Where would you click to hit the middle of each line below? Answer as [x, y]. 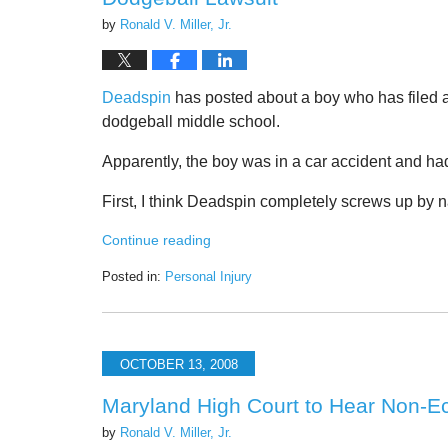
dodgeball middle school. [191, 122]
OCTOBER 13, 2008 [178, 364]
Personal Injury [208, 277]
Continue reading [156, 240]
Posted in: [131, 277]
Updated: [127, 295]
